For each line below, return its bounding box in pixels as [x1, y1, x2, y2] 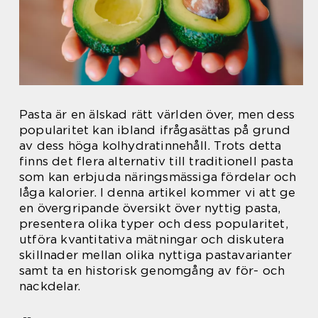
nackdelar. [19, 279, 80, 294]
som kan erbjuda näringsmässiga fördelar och [19, 170, 297, 185]
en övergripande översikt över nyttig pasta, [19, 201, 281, 216]
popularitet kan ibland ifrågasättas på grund [19, 123, 290, 138]
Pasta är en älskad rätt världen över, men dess [19, 107, 295, 122]
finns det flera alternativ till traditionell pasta [19, 154, 294, 169]
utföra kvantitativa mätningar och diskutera [19, 232, 285, 247]
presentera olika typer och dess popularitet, [19, 216, 288, 231]
